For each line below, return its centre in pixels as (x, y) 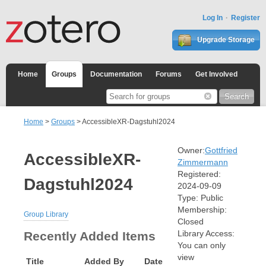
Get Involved (216, 75)
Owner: (191, 151)
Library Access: (206, 234)
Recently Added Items (90, 236)
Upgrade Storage (225, 40)
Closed (190, 222)
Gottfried (221, 151)
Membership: (202, 210)
